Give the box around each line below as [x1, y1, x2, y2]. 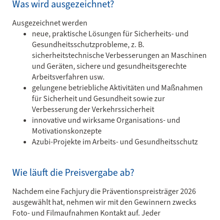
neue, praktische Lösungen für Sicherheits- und [32, 28, 189, 39]
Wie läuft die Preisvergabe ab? [12, 165, 135, 179]
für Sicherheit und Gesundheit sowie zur [32, 93, 165, 104]
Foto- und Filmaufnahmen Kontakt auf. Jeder [12, 207, 161, 218]
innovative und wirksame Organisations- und [32, 114, 180, 125]
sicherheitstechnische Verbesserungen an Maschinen [32, 50, 207, 60]
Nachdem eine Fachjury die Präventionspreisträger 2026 [12, 186, 196, 196]
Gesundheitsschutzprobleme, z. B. [32, 39, 144, 50]
